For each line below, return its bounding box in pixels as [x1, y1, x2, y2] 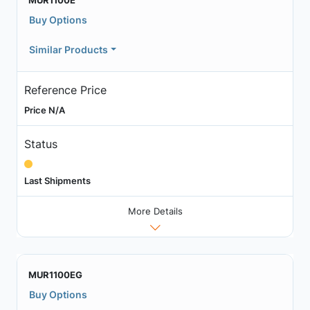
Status [24, 136, 57, 151]
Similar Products [29, 44, 108, 55]
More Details [127, 206, 183, 217]
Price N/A [24, 104, 65, 116]
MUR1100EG [28, 269, 82, 281]
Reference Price [24, 82, 107, 97]
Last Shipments [24, 174, 91, 186]
